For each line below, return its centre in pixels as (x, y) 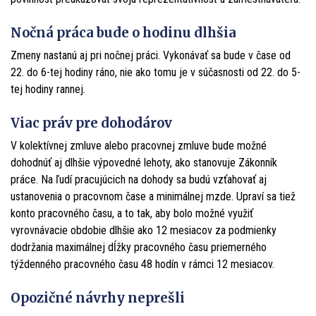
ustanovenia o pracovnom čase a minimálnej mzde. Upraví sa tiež (153, 197)
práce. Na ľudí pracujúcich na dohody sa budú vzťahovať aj (139, 180)
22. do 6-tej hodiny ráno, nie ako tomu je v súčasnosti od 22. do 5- (156, 73)
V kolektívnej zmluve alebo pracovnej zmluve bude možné (139, 146)
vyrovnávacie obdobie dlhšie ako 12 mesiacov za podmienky (144, 231)
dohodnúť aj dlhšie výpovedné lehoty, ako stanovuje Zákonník (144, 163)
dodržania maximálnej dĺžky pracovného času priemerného (139, 248)
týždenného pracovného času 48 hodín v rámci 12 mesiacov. (144, 265)
